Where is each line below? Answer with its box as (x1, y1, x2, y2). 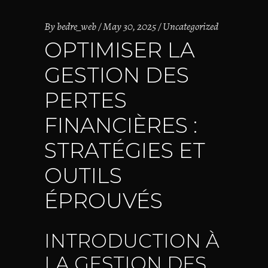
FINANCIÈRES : (44, 112, 197, 138)
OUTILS (44, 163, 122, 188)
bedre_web (57, 19, 96, 33)
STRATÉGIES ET (44, 138, 205, 163)
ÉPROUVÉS (44, 188, 163, 214)
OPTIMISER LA (44, 37, 195, 63)
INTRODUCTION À (44, 229, 220, 252)
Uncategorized (163, 19, 218, 33)
